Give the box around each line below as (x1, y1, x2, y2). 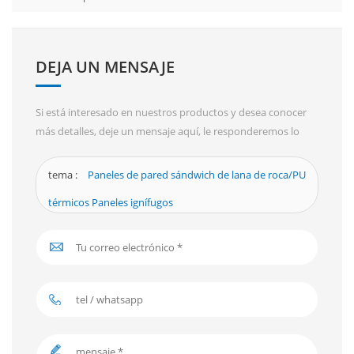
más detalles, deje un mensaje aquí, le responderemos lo (36, 124, 299, 139)
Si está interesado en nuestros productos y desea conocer (36, 105, 307, 120)
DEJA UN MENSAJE (36, 56, 175, 78)
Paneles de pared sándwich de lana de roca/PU (88, 168, 306, 183)
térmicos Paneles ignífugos (48, 195, 173, 210)
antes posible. (36, 143, 100, 158)
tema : (48, 168, 80, 183)
